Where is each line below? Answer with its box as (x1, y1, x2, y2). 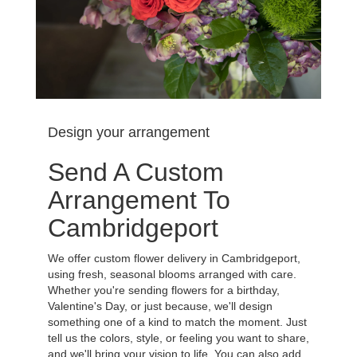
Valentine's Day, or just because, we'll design (48, 299, 273, 312)
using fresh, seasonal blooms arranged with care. (48, 267, 296, 280)
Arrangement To (48, 185, 230, 214)
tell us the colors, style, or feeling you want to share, (48, 331, 309, 344)
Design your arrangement (48, 124, 210, 140)
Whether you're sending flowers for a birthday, (48, 283, 280, 296)
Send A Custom (48, 157, 224, 186)
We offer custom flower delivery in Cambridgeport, (48, 251, 300, 265)
